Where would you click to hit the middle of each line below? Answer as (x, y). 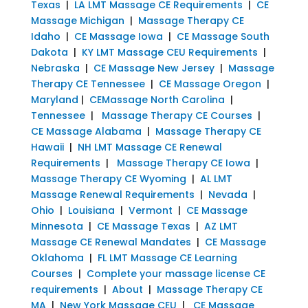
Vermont (150, 210)
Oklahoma (57, 257)
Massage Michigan (77, 20)
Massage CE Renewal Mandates (111, 242)
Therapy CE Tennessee (88, 84)
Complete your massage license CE (176, 273)
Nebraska (55, 68)
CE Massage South (223, 36)
